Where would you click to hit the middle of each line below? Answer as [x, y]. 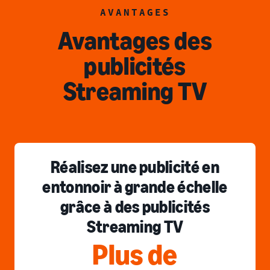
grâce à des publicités [135, 207]
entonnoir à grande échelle [135, 187]
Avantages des [135, 41]
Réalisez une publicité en [135, 167]
